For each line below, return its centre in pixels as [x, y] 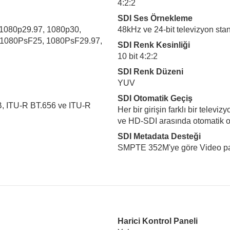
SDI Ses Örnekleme [155, 18]
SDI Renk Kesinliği [154, 45]
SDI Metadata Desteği [159, 136]
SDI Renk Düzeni [150, 72]
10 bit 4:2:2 [138, 56]
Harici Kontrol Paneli [158, 221]
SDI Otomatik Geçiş [155, 98]
